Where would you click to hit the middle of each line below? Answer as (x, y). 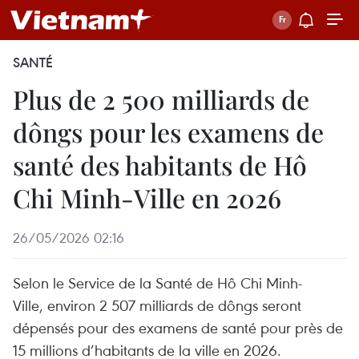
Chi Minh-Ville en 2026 (147, 198)
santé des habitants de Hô (160, 165)
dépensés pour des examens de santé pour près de (178, 327)
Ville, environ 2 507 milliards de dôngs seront (157, 305)
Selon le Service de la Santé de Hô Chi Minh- (157, 282)
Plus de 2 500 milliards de (161, 99)
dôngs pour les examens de (168, 132)
